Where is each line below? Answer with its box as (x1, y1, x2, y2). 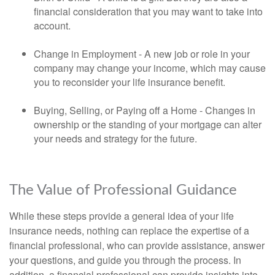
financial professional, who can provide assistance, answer (9, 238, 265, 253)
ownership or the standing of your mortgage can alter (34, 117, 261, 132)
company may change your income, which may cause (34, 61, 266, 76)
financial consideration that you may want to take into (34, 4, 263, 19)
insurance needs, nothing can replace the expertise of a (9, 223, 249, 238)
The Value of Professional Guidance (9, 183, 237, 198)
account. (34, 18, 71, 33)
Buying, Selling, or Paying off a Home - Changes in (34, 103, 255, 118)
